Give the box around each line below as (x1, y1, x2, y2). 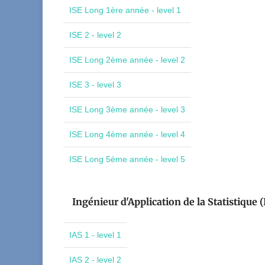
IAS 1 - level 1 (69, 230, 121, 240)
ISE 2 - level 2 (69, 30, 121, 40)
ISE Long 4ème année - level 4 (69, 130, 185, 139)
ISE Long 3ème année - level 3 (69, 105, 185, 114)
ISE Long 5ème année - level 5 (69, 154, 185, 164)
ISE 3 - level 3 (69, 80, 121, 89)
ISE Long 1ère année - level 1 (69, 5, 181, 15)
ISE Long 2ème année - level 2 (69, 55, 185, 64)
